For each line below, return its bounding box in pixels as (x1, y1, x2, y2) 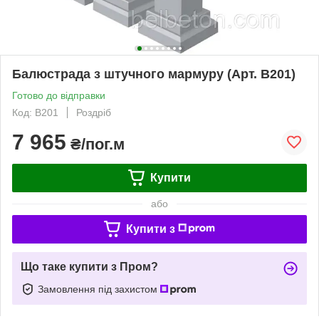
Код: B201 (12, 106, 58, 118)
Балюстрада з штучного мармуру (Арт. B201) (12, 66, 296, 81)
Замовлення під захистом (38, 283, 160, 295)
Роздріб (76, 106, 111, 118)
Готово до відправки (12, 89, 105, 101)
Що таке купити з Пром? (21, 260, 158, 273)
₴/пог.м (66, 135, 125, 153)
